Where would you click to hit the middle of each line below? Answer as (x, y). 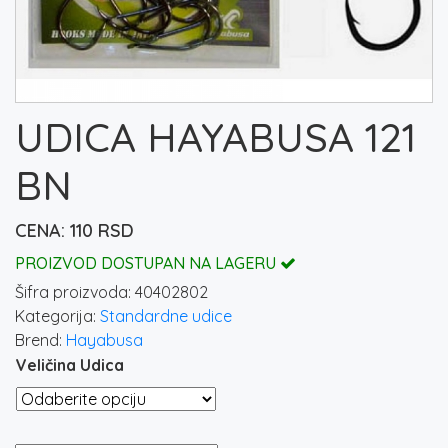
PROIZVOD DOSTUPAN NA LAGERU (147, 263)
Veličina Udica (70, 365)
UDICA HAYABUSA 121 (215, 137)
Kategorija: (57, 316)
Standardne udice (166, 316)
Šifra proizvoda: (75, 292)
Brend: (40, 340)
